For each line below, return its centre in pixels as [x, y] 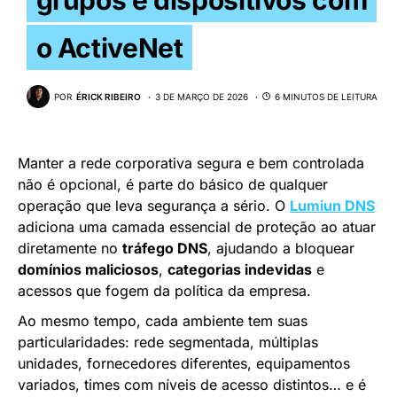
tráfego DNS [165, 249]
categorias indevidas [240, 270]
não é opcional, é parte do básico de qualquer [173, 185]
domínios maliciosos [88, 270]
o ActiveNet [109, 47]
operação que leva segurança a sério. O [154, 206]
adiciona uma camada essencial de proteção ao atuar [197, 227]
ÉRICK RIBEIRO [109, 96]
